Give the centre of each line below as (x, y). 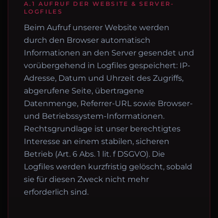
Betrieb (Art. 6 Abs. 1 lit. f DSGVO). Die (94, 154)
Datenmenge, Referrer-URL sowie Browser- (108, 103)
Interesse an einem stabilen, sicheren (97, 141)
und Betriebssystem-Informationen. (94, 116)
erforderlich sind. (56, 192)
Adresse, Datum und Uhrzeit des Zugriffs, (104, 78)
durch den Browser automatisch (87, 40)
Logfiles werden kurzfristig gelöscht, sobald (108, 167)
